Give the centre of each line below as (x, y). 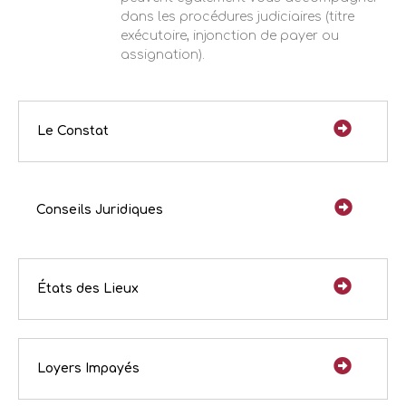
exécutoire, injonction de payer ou (230, 35)
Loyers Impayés (88, 368)
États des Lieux (88, 288)
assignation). (163, 54)
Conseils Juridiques (100, 209)
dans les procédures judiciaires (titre (237, 16)
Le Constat (73, 130)
